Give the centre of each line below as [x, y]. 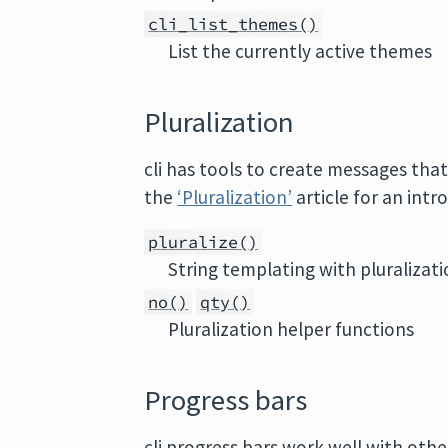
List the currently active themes [300, 51]
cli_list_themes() [233, 24]
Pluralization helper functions [291, 329]
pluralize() [203, 242]
